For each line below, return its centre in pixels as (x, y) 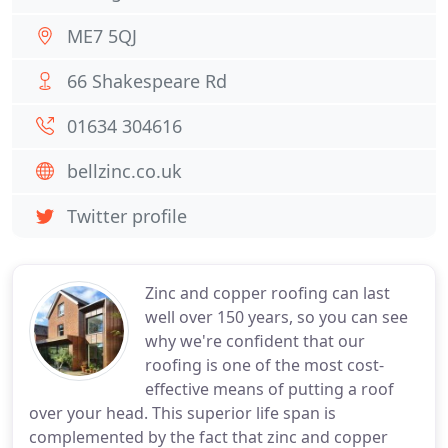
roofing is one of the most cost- (264, 365)
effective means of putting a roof (269, 389)
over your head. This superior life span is (182, 413)
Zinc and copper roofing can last (267, 293)
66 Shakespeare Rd (147, 81)
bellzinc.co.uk (124, 171)
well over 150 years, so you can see (276, 317)
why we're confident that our (255, 341)
